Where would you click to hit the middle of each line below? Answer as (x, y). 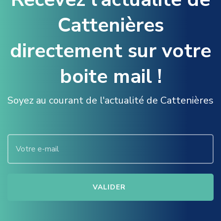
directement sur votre (110, 51)
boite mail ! (110, 76)
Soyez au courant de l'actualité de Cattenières (110, 100)
